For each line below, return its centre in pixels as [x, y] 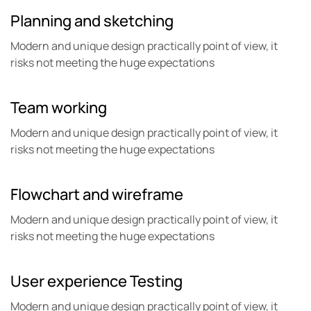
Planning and [56, 21]
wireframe [146, 195]
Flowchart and [60, 195]
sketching [137, 21]
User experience [69, 281]
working [78, 108]
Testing [155, 281]
